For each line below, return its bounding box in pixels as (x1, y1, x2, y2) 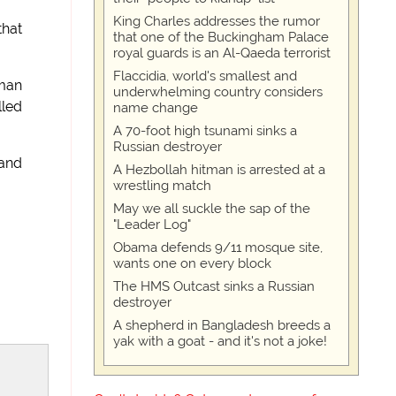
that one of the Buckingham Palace (113, 29, 330, 45)
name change (113, 100, 199, 116)
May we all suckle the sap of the (113, 201, 311, 217)
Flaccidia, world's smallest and (113, 68, 298, 84)
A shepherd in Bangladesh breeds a (113, 317, 331, 333)
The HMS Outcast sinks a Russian (113, 278, 316, 294)
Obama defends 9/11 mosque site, (113, 240, 324, 255)
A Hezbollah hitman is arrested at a (113, 162, 326, 178)
